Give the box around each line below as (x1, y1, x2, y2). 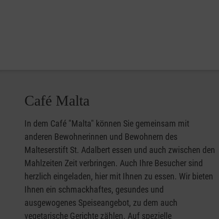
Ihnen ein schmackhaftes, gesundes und (24, 184, 164, 195)
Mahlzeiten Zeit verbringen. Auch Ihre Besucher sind (24, 158, 203, 168)
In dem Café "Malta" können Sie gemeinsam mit (24, 118, 189, 129)
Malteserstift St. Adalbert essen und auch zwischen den (24, 145, 215, 155)
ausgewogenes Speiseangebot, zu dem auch (24, 197, 177, 208)
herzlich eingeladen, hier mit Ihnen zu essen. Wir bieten (24, 171, 213, 181)
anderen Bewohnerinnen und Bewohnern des (24, 131, 177, 142)
